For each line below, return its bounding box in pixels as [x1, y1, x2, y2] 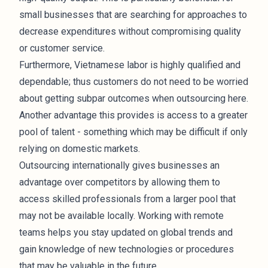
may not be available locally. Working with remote [19, 210, 224, 221]
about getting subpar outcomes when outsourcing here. [19, 93, 248, 104]
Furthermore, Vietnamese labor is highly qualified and [19, 59, 240, 71]
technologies [118, 243, 173, 255]
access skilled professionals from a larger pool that [19, 193, 236, 205]
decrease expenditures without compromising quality [19, 26, 241, 37]
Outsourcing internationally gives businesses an [19, 160, 220, 171]
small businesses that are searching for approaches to [19, 9, 247, 20]
